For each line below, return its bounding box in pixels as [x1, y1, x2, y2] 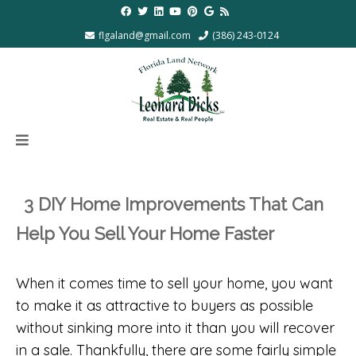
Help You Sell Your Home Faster [16, 222, 274, 244]
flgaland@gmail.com [99, 29, 191, 42]
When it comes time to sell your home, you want [16, 274, 333, 293]
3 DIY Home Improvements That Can [24, 193, 323, 215]
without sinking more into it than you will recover [16, 319, 335, 338]
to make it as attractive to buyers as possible [16, 296, 313, 315]
